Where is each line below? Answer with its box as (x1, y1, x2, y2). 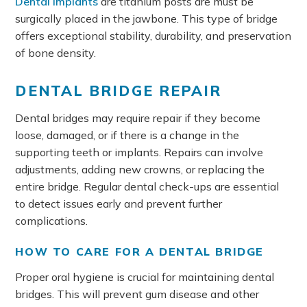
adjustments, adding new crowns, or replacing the (15, 162, 265, 176)
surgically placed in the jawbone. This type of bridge (15, 11, 278, 25)
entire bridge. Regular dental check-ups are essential (15, 180, 280, 193)
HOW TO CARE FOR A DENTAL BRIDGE (15, 245, 265, 258)
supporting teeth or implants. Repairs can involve (15, 145, 264, 159)
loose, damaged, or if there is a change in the (15, 128, 240, 142)
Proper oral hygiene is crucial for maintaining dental (15, 270, 275, 284)
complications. (15, 214, 88, 228)
